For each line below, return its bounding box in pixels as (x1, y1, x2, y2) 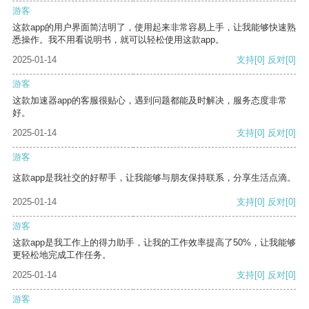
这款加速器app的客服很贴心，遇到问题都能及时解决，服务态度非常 (12, 95, 287, 106)
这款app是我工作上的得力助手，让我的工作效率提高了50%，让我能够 (12, 237, 296, 248)
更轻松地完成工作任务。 (12, 250, 111, 261)
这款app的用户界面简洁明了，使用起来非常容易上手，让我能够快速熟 (12, 22, 296, 33)
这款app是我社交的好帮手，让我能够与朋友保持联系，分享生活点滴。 (12, 172, 296, 183)
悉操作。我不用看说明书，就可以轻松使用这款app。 (12, 34, 224, 46)
